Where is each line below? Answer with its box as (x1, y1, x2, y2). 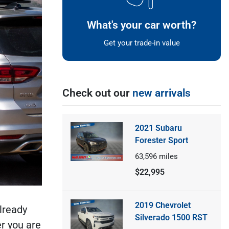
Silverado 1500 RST (134, 212, 208, 222)
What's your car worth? (87, 18, 196, 31)
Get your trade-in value (103, 38, 180, 48)
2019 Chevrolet (134, 200, 191, 210)
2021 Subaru (134, 123, 182, 133)
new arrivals (132, 86, 191, 99)
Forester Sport (134, 135, 188, 145)
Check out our (62, 86, 132, 99)
